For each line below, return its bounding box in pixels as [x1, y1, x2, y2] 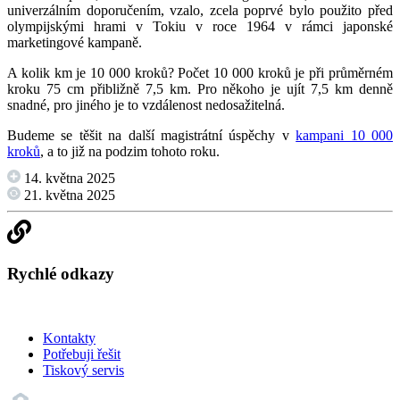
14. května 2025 [21, 171, 115, 187]
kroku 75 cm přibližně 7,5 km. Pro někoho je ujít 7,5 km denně [7, 81, 393, 97]
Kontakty [43, 330, 96, 346]
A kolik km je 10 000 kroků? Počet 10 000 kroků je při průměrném [7, 65, 393, 81]
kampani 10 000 [296, 128, 394, 144]
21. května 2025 [21, 187, 115, 204]
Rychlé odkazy [7, 263, 114, 283]
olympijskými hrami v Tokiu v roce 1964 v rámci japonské [7, 19, 393, 35]
